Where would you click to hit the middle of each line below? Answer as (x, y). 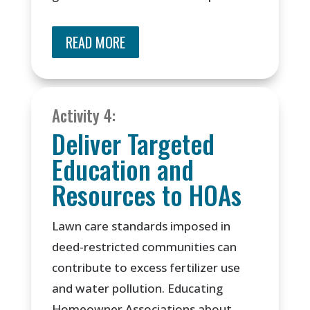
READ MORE (95, 43)
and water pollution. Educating (137, 289)
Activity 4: (83, 116)
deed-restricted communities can (144, 247)
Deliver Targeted (133, 144)
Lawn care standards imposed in (141, 226)
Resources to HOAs (146, 195)
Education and (122, 170)
